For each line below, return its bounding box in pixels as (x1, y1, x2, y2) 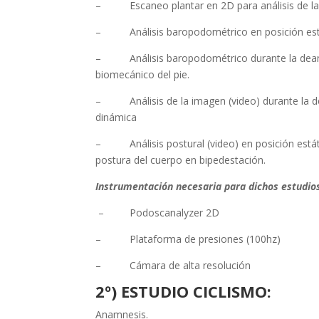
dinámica (95, 110, 137, 125)
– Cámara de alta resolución (95, 258, 251, 273)
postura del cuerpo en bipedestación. (95, 153, 266, 167)
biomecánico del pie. (95, 68, 190, 82)
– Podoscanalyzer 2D (95, 206, 220, 220)
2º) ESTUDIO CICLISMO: (95, 281, 272, 303)
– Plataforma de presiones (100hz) (95, 232, 281, 246)
